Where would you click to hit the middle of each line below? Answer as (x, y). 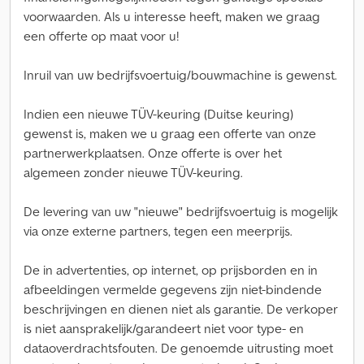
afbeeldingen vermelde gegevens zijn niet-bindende (173, 289)
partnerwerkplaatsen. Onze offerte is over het (153, 153)
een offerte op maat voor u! (101, 36)
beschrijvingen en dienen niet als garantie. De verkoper (181, 309)
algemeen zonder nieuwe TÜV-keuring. (133, 172)
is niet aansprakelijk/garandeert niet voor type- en (164, 328)
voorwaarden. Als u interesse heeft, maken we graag (172, 16)
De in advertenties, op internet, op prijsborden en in (171, 270)
